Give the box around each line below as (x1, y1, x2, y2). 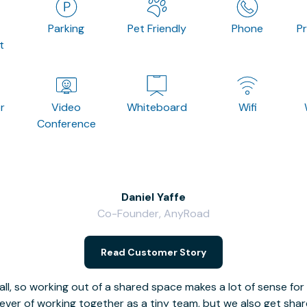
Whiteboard (126, 99, 187, 114)
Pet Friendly (127, 21, 186, 36)
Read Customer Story (101, 245, 206, 258)
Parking (48, 21, 85, 36)
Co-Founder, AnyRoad (97, 206, 210, 221)
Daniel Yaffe (121, 189, 186, 204)
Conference (36, 116, 96, 131)
